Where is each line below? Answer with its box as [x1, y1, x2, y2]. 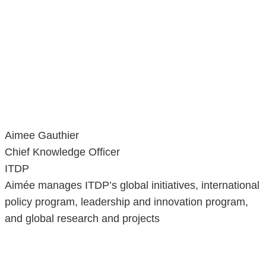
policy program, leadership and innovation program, [5, 196, 248, 208]
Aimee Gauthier [5, 129, 79, 142]
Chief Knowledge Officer [5, 146, 120, 159]
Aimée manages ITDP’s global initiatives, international [5, 179, 259, 192]
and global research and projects [5, 213, 160, 225]
